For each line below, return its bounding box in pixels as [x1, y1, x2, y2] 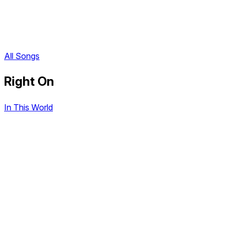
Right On [4, 74, 54, 89]
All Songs [4, 51, 40, 62]
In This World [4, 102, 53, 112]
